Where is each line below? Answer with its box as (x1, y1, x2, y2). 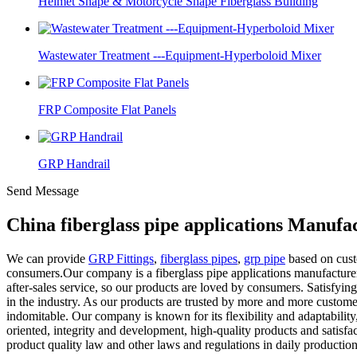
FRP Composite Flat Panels (38, 103, 176, 116)
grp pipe (244, 251, 285, 265)
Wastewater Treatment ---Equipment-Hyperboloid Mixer (38, 49, 321, 62)
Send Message (6, 184, 79, 198)
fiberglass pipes (160, 251, 237, 265)
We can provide (6, 251, 88, 265)
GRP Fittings (88, 251, 154, 265)
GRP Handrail (38, 157, 110, 171)
